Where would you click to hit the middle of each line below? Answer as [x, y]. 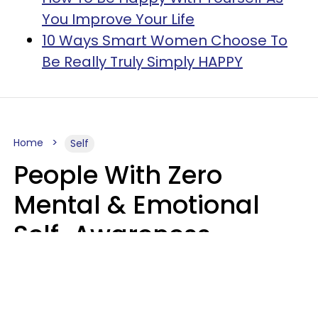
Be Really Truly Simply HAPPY [142, 62]
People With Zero [118, 175]
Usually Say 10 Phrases [155, 265]
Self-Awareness [112, 235]
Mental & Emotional [137, 205]
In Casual [73, 295]
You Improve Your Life [118, 20]
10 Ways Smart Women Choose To [165, 41]
